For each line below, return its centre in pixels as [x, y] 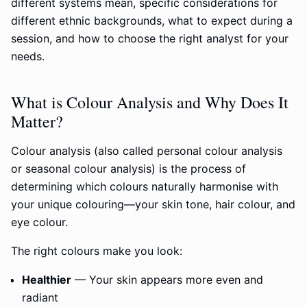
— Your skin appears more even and [167, 280]
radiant [40, 297]
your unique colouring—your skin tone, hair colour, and [153, 204]
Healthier [47, 280]
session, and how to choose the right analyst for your [150, 38]
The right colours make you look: [97, 251]
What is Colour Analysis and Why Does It [150, 102]
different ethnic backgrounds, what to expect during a [152, 21]
